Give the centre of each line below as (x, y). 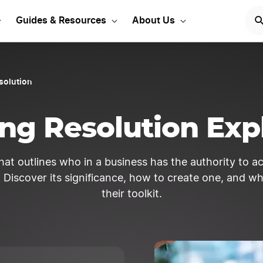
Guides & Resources (61, 20)
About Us (154, 20)
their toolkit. (131, 194)
